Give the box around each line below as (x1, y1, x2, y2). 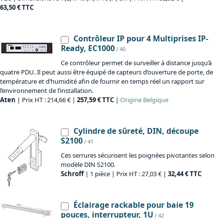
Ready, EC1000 (61, 43, 115, 54)
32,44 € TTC (168, 169, 201, 179)
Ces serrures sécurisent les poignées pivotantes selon (61, 151, 215, 160)
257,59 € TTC (77, 95, 114, 105)
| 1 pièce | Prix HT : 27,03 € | (84, 169, 168, 179)
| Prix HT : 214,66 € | (16, 95, 77, 105)
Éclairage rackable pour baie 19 (73, 200, 194, 211)
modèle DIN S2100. (61, 160, 115, 169)
